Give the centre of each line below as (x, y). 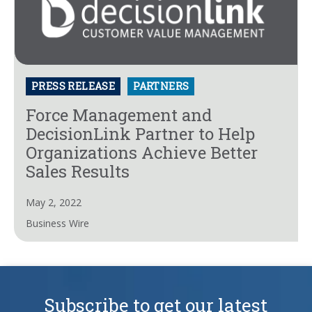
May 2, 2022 (54, 202)
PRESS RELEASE (73, 86)
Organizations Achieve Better (142, 152)
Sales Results (78, 171)
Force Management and (119, 115)
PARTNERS (161, 86)
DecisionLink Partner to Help (140, 133)
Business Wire (57, 223)
